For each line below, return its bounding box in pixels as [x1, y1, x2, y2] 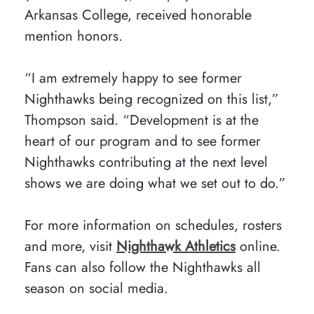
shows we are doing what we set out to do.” [25, 173, 286, 193]
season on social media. [25, 278, 168, 299]
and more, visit [25, 236, 116, 257]
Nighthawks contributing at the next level [25, 152, 268, 172]
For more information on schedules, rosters [25, 215, 282, 235]
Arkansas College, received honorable [25, 5, 252, 25]
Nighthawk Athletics [116, 236, 235, 257]
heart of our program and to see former [25, 131, 261, 151]
